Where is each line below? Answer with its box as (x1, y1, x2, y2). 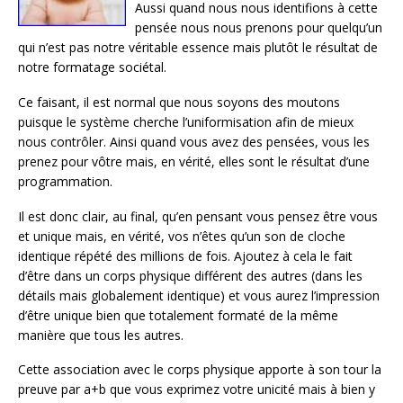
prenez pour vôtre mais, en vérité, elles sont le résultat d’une (18, 152, 370, 170)
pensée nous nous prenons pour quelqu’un (135, 19, 382, 36)
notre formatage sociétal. (18, 58, 166, 76)
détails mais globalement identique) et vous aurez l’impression (18, 286, 380, 304)
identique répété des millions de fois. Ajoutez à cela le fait (18, 246, 353, 264)
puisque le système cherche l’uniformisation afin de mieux (18, 112, 354, 130)
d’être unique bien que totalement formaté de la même (18, 306, 338, 324)
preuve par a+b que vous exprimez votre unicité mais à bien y (18, 381, 375, 399)
